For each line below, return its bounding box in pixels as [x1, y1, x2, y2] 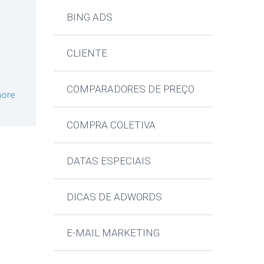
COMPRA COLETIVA [67, 118, 156, 131]
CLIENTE [67, 47, 108, 59]
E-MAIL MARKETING [67, 226, 160, 239]
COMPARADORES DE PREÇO [67, 82, 195, 95]
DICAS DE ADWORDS [67, 190, 163, 203]
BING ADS [67, 11, 113, 23]
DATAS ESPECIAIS [67, 154, 151, 167]
